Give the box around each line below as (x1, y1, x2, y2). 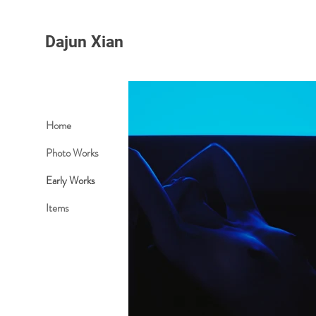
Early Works (46, 173, 95, 188)
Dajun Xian (45, 32, 123, 51)
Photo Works (46, 145, 99, 161)
